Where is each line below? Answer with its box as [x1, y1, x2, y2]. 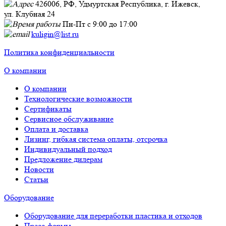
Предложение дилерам [24, 154, 102, 164]
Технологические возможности [24, 94, 132, 104]
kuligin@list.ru [31, 29, 79, 39]
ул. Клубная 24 [4, 9, 55, 19]
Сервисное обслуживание [24, 114, 114, 124]
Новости [24, 164, 54, 175]
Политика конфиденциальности [4, 47, 115, 58]
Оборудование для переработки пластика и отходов [24, 211, 202, 221]
